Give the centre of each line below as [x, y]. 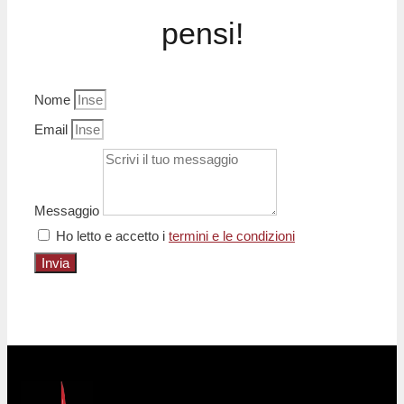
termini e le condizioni [232, 235]
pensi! [202, 33]
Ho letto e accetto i [112, 235]
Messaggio [69, 210]
